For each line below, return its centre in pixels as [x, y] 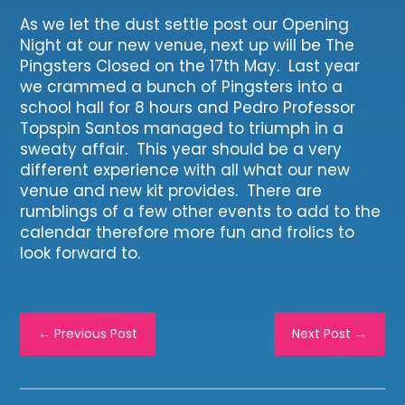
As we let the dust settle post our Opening [185, 24]
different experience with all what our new [185, 170]
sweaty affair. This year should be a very [181, 149]
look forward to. [80, 253]
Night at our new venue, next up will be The [188, 45]
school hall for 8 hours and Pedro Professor [188, 107]
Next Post [321, 334]
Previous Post [96, 334]
